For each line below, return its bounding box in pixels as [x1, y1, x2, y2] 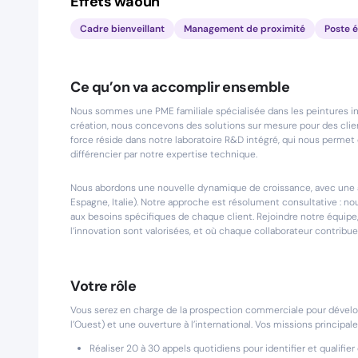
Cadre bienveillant [80, 22, 165, 35]
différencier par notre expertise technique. [70, 148, 257, 161]
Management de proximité [184, 22, 305, 35]
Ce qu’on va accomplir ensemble [70, 78, 290, 97]
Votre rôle [70, 276, 137, 296]
